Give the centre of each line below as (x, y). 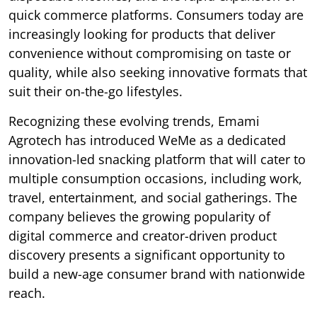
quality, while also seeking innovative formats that (158, 72)
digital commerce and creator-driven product (143, 235)
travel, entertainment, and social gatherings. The (153, 197)
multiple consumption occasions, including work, (155, 178)
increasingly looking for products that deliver (142, 34)
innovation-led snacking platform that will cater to (157, 159)
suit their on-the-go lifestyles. (96, 91)
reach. (27, 293)
